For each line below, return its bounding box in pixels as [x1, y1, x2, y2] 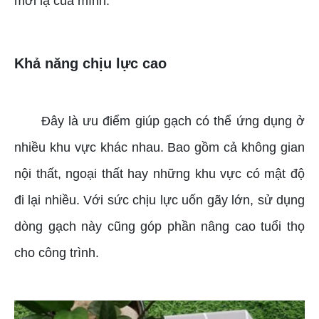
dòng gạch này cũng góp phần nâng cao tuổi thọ [14, 219, 305, 234]
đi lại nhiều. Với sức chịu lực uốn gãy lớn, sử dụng [14, 193, 305, 208]
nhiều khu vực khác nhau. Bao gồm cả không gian [14, 140, 305, 155]
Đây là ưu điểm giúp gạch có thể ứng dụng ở [41, 114, 305, 129]
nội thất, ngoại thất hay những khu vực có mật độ [14, 167, 305, 182]
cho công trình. [14, 246, 99, 261]
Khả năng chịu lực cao [14, 56, 167, 72]
